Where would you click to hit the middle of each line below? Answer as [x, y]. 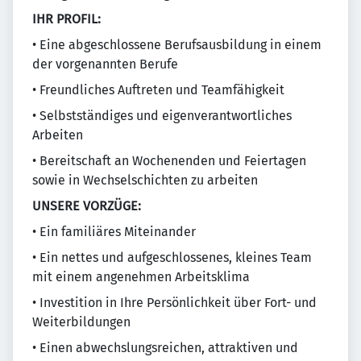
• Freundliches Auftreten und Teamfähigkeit [158, 90]
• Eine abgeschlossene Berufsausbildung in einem [177, 45]
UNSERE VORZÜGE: [87, 206]
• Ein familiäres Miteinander [114, 232]
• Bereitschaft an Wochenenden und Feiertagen [169, 161]
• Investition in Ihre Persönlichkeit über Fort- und [174, 303]
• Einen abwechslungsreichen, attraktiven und [165, 348]
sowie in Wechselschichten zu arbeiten [145, 180]
